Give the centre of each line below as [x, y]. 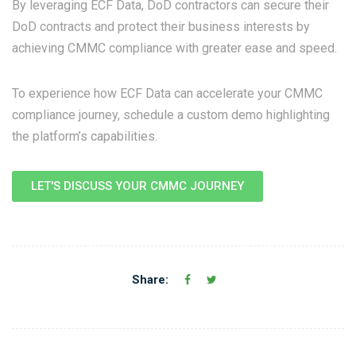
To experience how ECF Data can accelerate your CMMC [167, 94]
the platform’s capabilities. [85, 137]
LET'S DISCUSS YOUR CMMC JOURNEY [137, 186]
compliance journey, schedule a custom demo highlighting [171, 115]
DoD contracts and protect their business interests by [161, 27]
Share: [150, 280]
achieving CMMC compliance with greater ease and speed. [176, 48]
